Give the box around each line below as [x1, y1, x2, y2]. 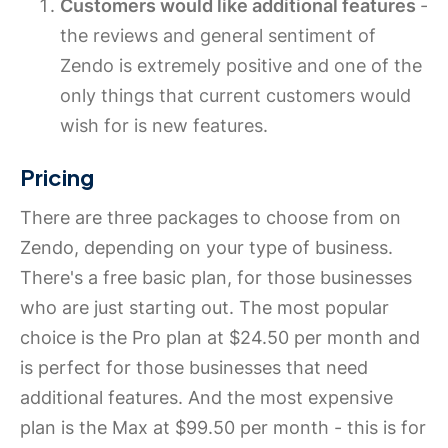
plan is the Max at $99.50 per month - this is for [20, 416, 426, 438]
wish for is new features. [60, 114, 268, 136]
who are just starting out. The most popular [20, 296, 389, 318]
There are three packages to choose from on [20, 206, 401, 228]
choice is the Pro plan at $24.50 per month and [20, 326, 420, 348]
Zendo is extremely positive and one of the [60, 54, 422, 76]
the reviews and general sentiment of [60, 24, 376, 46]
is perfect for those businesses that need [20, 356, 368, 378]
